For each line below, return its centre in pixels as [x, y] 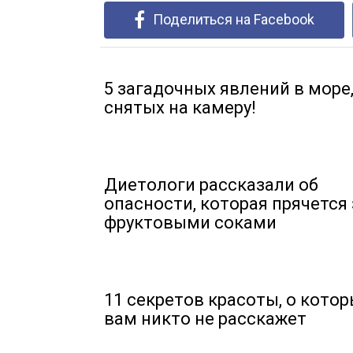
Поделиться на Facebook [234, 19]
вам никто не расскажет [205, 318]
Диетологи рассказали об [211, 184]
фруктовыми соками [190, 222]
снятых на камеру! [180, 107]
